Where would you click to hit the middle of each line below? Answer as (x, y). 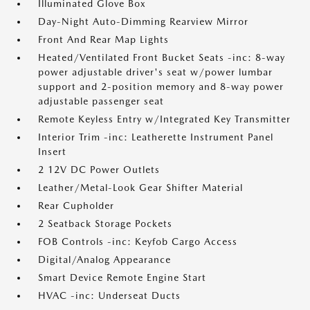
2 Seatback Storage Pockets (105, 224)
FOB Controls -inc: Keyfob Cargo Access (138, 241)
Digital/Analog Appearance (104, 259)
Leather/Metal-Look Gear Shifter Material (140, 188)
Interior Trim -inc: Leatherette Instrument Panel (156, 137)
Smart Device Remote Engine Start (122, 277)
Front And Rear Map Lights (103, 39)
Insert (52, 152)
